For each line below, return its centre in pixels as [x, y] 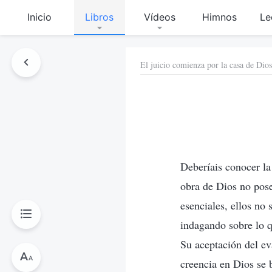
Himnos [219, 17]
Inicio [39, 17]
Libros [100, 17]
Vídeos [159, 17]
